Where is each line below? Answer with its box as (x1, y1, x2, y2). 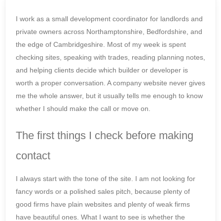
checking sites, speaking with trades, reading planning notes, (16, 53, 205, 62)
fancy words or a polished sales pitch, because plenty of (16, 187, 190, 196)
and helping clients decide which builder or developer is (16, 66, 188, 74)
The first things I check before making (16, 129, 193, 142)
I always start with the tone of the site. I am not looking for (16, 175, 195, 183)
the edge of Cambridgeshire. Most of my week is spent (16, 40, 186, 49)
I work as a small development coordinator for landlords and (16, 15, 203, 23)
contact (16, 149, 50, 162)
